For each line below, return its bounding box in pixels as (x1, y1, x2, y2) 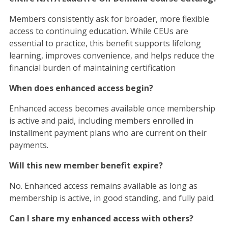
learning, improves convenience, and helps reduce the (9, 49, 214, 61)
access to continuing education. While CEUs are (9, 25, 188, 37)
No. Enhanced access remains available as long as (9, 180, 197, 191)
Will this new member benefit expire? (9, 159, 163, 171)
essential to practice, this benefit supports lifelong (9, 37, 201, 49)
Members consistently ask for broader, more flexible (9, 13, 209, 24)
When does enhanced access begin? (9, 82, 153, 94)
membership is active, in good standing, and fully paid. (9, 192, 215, 204)
